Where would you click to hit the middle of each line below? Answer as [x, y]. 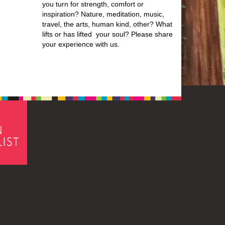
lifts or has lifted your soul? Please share [107, 34]
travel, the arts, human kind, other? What [107, 24]
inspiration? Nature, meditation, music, [103, 14]
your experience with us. [81, 44]
